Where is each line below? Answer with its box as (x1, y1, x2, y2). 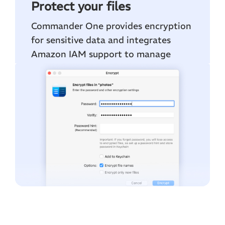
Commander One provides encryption (31, 20, 191, 32)
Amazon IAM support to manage (31, 48, 171, 60)
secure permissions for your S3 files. (31, 62, 183, 74)
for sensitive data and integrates (31, 34, 171, 46)
